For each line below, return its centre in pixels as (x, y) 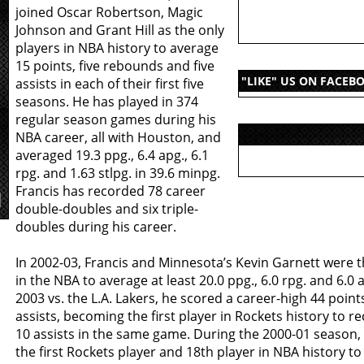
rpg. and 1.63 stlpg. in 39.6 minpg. (118, 173)
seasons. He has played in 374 (107, 102)
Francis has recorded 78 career (110, 191)
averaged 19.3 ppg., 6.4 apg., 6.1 (112, 155)
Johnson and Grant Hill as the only (120, 30)
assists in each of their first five (110, 84)
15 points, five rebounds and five (115, 66)
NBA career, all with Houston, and (118, 137)
